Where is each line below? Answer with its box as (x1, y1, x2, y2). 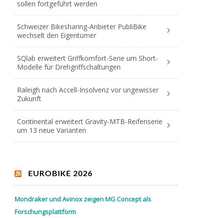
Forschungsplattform (15, 207, 76, 216)
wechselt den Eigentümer (17, 30, 96, 40)
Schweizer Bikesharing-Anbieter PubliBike (17, 21, 146, 31)
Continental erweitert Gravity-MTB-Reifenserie (17, 116, 163, 126)
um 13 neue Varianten (17, 125, 86, 135)
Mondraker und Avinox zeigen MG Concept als (15, 194, 151, 203)
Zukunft (17, 93, 41, 103)
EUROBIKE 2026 (28, 168, 92, 178)
